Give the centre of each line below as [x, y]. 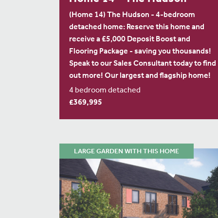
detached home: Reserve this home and [137, 27]
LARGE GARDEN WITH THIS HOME [127, 152]
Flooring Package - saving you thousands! [140, 52]
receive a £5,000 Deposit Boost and [130, 40]
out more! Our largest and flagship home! [140, 76]
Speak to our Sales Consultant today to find [143, 64]
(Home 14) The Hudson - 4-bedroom [132, 15]
